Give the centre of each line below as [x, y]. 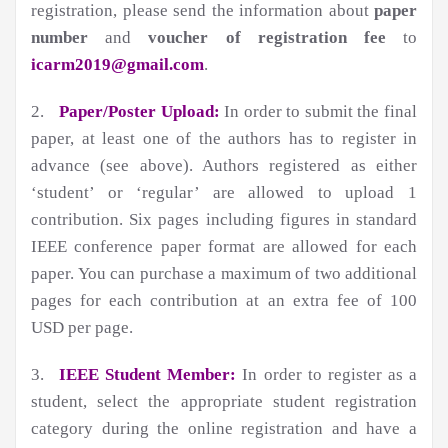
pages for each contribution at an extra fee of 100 [224, 301]
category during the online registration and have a [224, 429]
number [59, 38]
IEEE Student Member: [148, 375]
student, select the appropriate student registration [224, 402]
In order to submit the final [318, 112]
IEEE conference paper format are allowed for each [224, 247]
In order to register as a [326, 375]
